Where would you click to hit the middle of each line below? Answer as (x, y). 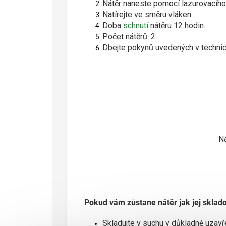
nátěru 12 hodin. (177, 25)
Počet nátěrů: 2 (129, 36)
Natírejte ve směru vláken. (148, 14)
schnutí (136, 25)
